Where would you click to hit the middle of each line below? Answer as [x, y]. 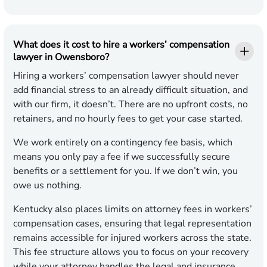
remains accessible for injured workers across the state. [132, 238]
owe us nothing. [47, 186]
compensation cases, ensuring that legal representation [132, 224]
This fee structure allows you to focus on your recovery [131, 252]
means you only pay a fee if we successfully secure [122, 157]
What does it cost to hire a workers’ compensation [121, 45]
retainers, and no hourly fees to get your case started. [128, 119]
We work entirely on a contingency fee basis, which [123, 143]
